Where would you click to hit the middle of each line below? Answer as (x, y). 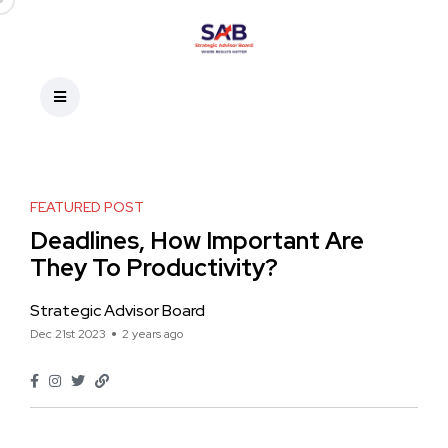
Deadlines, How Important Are (197, 240)
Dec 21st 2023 (68, 334)
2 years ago (152, 334)
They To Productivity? (154, 267)
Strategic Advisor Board (117, 310)
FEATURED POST (87, 207)
